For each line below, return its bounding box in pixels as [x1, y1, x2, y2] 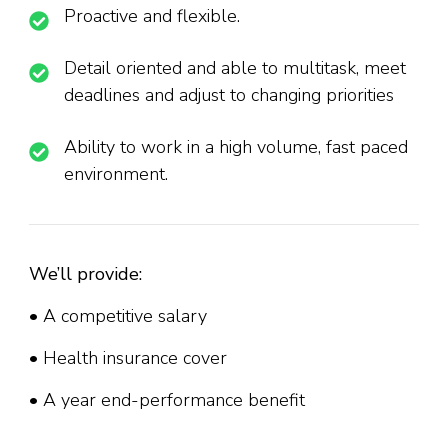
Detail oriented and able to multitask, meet [64, 56, 406, 81]
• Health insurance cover [29, 346, 227, 371]
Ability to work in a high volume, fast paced [64, 135, 408, 160]
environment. [64, 162, 168, 187]
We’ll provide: [29, 262, 142, 287]
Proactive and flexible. [64, 4, 240, 29]
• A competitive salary [29, 304, 207, 329]
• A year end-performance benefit [29, 388, 305, 413]
